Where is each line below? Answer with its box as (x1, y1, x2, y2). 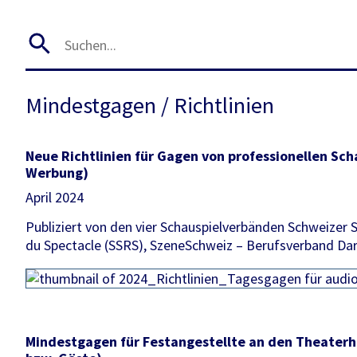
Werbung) (25, 163, 88, 182)
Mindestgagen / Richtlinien (25, 91, 274, 120)
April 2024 (25, 188, 84, 207)
